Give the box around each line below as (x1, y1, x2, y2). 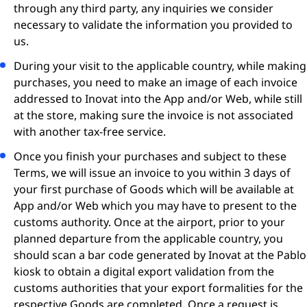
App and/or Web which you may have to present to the (14, 198, 297, 213)
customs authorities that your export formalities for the (14, 280, 303, 295)
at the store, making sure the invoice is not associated (14, 108, 293, 123)
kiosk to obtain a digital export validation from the (14, 264, 274, 279)
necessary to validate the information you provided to (14, 17, 293, 32)
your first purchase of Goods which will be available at (14, 182, 294, 197)
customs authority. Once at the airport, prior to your (14, 214, 285, 230)
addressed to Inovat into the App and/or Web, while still (14, 91, 302, 106)
